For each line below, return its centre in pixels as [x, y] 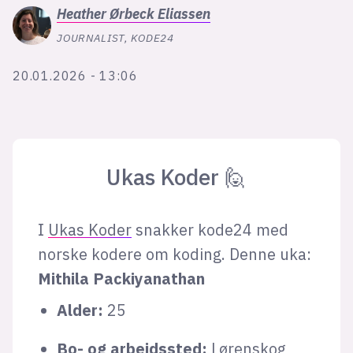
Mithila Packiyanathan [121, 278]
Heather [82, 13]
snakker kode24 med [210, 229]
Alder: [80, 310]
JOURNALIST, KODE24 [115, 37]
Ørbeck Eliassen [160, 13]
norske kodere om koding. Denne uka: [174, 254]
